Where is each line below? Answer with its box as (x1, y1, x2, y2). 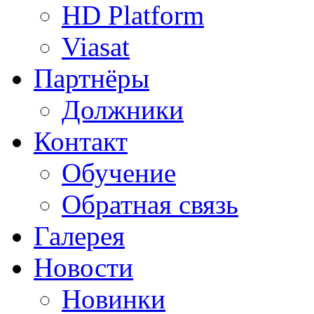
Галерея (34, 220, 125, 251)
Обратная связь (62, 189, 238, 219)
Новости (34, 252, 133, 282)
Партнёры (34, 62, 149, 93)
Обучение (62, 157, 176, 188)
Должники (62, 94, 184, 125)
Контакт (34, 125, 128, 156)
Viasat (62, 31, 130, 62)
